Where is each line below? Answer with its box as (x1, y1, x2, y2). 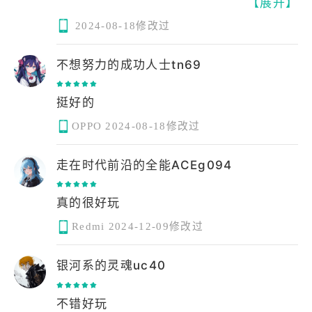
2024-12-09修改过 (108, 221, 204, 233)
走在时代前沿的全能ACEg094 (56, 157, 233, 172)
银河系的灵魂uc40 (56, 258, 166, 273)
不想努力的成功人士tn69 (56, 57, 202, 72)
